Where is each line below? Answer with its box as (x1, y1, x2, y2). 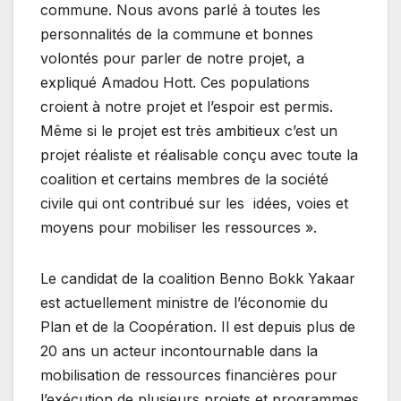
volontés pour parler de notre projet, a (40, 48, 304, 67)
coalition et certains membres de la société (40, 169, 328, 188)
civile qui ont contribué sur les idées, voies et (40, 193, 348, 212)
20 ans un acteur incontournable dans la (40, 341, 318, 360)
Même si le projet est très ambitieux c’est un (40, 121, 337, 140)
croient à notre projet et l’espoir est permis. (40, 97, 333, 115)
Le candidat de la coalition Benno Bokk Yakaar (40, 269, 355, 287)
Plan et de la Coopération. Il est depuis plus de (40, 317, 355, 336)
